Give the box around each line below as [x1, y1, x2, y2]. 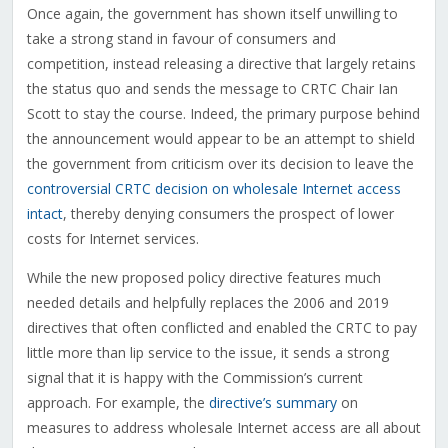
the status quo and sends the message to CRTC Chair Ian [26, 79, 398, 99]
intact [26, 204, 63, 224]
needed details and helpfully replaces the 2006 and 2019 [26, 293, 389, 313]
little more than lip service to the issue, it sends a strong [26, 343, 389, 363]
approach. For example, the [26, 393, 209, 413]
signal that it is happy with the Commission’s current [26, 368, 363, 388]
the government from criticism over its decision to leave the [26, 154, 414, 174]
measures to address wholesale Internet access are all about [26, 418, 421, 438]
